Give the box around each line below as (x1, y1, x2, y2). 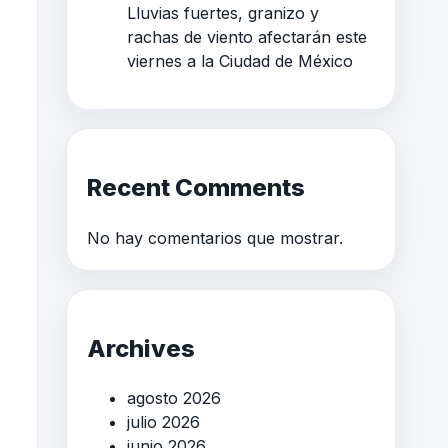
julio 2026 (127, 412, 200, 433)
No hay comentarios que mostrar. (87, 227, 343, 248)
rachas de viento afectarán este (127, 26, 367, 47)
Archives (87, 333, 195, 363)
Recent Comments (87, 172, 305, 202)
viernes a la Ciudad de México (127, 50, 353, 71)
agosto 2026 (127, 388, 221, 409)
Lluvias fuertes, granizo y (127, 2, 319, 23)
